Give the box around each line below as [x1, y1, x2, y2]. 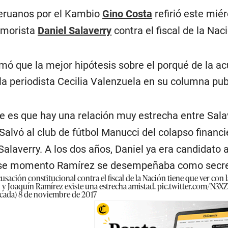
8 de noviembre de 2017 [18, 188, 97, 200]
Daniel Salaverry [38, 24, 112, 37]
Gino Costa [102, 8, 153, 20]
